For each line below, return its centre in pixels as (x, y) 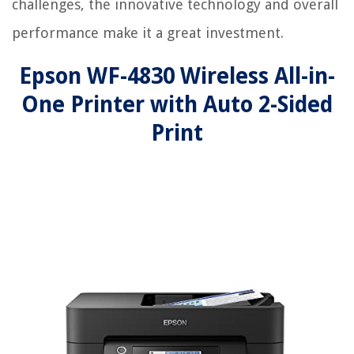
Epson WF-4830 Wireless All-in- (177, 77)
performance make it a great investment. (148, 33)
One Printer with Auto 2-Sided (177, 105)
